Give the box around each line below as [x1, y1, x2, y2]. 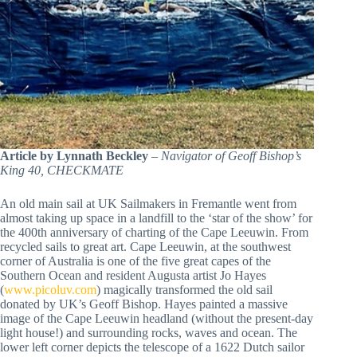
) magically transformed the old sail [96, 283, 273, 297]
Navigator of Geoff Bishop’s [161, 149, 301, 163]
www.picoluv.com [4, 283, 96, 297]
